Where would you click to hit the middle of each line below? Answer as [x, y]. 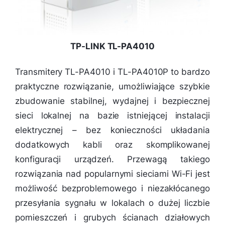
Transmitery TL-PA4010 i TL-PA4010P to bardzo [113, 72]
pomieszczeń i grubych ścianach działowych [113, 217]
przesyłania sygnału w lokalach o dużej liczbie [113, 203]
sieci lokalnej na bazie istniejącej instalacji [113, 115]
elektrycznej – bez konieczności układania [113, 130]
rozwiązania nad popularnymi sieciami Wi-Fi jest [113, 174]
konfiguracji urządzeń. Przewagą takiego [113, 159]
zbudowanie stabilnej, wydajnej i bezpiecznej [113, 101]
